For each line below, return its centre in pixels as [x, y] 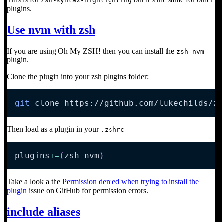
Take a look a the [35, 182]
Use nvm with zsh [51, 30]
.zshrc [112, 130]
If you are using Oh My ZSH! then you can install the [92, 51]
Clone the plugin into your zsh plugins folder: [78, 77]
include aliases [44, 212]
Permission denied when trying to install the [131, 182]
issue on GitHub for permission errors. [87, 191]
